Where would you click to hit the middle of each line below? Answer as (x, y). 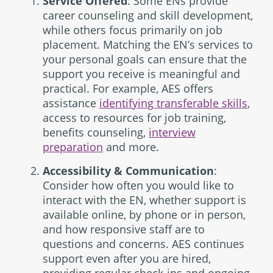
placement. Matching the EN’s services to (148, 44)
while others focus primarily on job (133, 30)
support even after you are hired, (127, 258)
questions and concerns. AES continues (144, 244)
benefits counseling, (96, 132)
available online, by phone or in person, (144, 214)
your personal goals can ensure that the (145, 59)
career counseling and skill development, (148, 15)
